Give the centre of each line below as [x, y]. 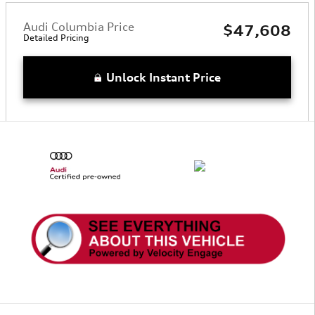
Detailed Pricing [56, 38]
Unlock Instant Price [163, 77]
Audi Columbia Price [79, 27]
